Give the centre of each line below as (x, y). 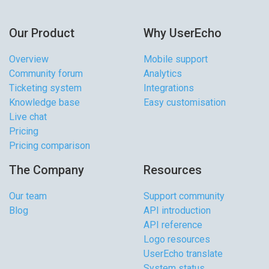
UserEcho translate (183, 254)
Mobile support (176, 59)
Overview (29, 59)
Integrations (169, 88)
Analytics (163, 74)
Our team (28, 196)
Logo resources (177, 240)
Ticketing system (45, 88)
